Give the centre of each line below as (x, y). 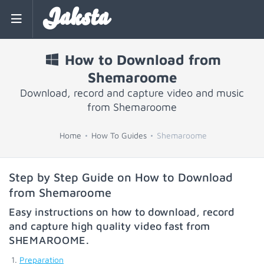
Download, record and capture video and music (132, 93)
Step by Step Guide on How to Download (121, 177)
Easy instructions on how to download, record (122, 212)
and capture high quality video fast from (109, 226)
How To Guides (119, 135)
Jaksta (75, 19)
